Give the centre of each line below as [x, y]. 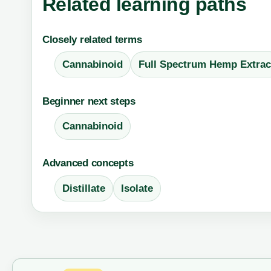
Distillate [83, 188]
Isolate [137, 188]
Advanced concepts [88, 163]
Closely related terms [92, 39]
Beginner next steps [89, 101]
